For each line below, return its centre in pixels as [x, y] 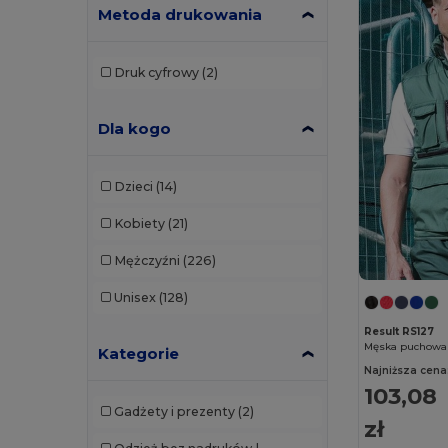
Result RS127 [399, 332]
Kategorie [139, 353]
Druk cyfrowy [156, 73]
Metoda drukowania [180, 14]
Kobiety [139, 224]
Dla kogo [135, 128]
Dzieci [133, 187]
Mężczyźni [146, 261]
